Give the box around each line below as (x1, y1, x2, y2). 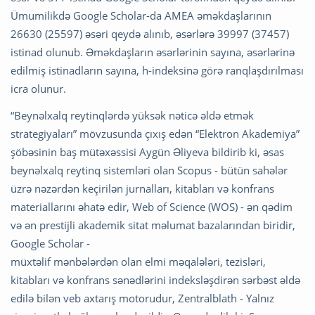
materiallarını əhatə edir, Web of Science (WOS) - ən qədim (11, 200, 292, 214)
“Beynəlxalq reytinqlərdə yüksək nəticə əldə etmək (11, 108, 254, 123)
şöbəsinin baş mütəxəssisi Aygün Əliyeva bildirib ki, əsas (11, 145, 284, 160)
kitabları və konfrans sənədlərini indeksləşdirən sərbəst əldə (11, 273, 300, 288)
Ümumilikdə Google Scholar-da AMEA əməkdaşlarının (11, 8, 271, 23)
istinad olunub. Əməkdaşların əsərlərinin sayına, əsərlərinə (11, 45, 295, 60)
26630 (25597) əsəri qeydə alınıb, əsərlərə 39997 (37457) (11, 27, 289, 41)
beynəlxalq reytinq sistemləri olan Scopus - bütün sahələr (11, 163, 288, 178)
